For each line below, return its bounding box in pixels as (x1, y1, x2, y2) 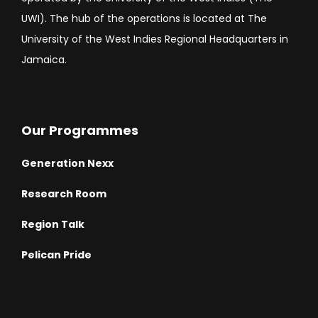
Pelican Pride (21, 248, 92, 263)
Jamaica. (21, 53, 67, 67)
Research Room (21, 187, 106, 202)
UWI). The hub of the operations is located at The (21, 11, 267, 26)
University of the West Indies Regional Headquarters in (21, 32, 288, 47)
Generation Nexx (21, 156, 114, 171)
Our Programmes (21, 121, 138, 140)
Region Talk (21, 217, 84, 232)
